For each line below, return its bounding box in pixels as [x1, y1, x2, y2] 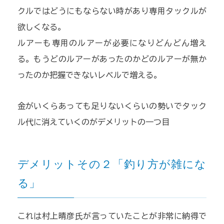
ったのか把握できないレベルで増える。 [17, 70, 161, 79]
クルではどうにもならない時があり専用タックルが [17, 6, 207, 15]
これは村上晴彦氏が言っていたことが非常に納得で [17, 211, 207, 220]
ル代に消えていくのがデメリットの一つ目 [17, 117, 169, 126]
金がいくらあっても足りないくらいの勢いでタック [17, 101, 207, 110]
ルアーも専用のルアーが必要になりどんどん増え [17, 38, 207, 47]
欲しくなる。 [17, 22, 65, 31]
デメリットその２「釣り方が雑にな [17, 157, 207, 170]
